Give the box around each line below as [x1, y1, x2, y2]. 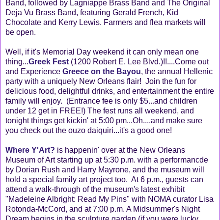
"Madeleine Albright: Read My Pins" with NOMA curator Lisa [5, 194, 214, 203]
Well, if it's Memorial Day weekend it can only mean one [5, 47, 199, 56]
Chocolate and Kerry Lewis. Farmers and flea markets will [5, 18, 206, 27]
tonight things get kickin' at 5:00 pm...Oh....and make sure [5, 116, 202, 125]
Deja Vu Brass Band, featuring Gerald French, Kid [5, 8, 178, 17]
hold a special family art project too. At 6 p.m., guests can [5, 175, 203, 184]
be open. [5, 27, 36, 36]
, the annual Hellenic [141, 67, 213, 76]
